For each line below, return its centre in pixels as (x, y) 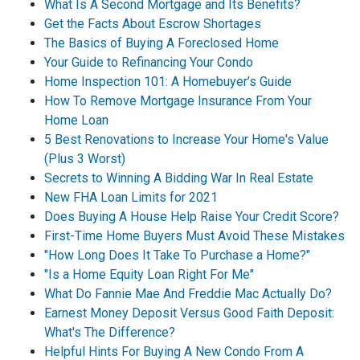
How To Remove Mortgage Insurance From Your (178, 100)
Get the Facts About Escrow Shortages (153, 23)
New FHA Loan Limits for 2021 (131, 197)
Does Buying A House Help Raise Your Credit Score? (192, 216)
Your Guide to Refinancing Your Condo (149, 62)
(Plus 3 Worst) (85, 158)
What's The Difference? (110, 332)
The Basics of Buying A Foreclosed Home (162, 43)
